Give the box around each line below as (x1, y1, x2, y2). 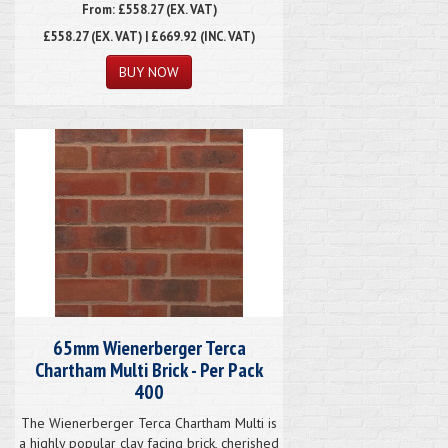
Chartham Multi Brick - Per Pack (35, 356, 263, 383)
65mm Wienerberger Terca (52, 334, 246, 361)
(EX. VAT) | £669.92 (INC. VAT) (88, 27, 255, 44)
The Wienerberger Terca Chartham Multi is (21, 413, 277, 432)
